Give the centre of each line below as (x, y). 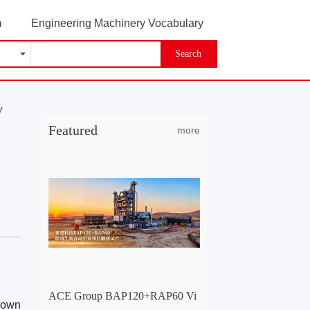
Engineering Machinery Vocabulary (117, 23)
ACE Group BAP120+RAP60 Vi (122, 296)
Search (188, 54)
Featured (73, 130)
